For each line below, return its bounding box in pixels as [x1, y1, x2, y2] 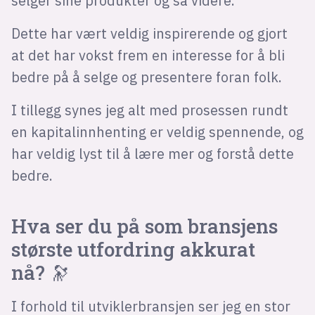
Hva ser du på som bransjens [11, 213, 278, 240]
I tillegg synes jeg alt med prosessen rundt [11, 101, 288, 120]
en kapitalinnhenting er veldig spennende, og [11, 123, 304, 141]
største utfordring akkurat [11, 236, 255, 263]
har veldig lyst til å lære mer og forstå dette [11, 145, 294, 163]
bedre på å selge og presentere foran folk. [11, 68, 282, 86]
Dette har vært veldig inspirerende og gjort [11, 25, 288, 43]
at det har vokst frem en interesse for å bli [11, 46, 285, 65]
